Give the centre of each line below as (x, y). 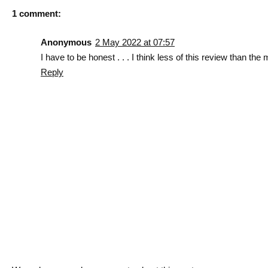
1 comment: (36, 13)
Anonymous (66, 42)
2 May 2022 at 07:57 (135, 42)
